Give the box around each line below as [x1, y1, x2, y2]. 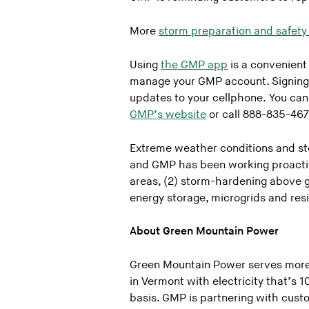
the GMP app [161, 58, 228, 72]
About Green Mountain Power [130, 225, 279, 239]
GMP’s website [130, 108, 207, 121]
